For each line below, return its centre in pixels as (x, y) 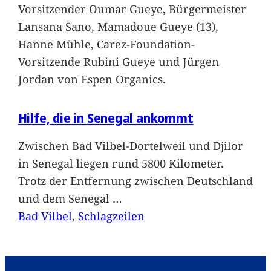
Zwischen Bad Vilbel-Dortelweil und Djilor (130, 146)
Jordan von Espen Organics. (92, 79)
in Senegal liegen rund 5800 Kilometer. (121, 163)
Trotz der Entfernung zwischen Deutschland (135, 181)
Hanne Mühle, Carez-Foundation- (106, 44)
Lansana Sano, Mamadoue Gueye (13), (118, 26)
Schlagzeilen (111, 216)
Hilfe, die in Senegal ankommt (106, 118)
